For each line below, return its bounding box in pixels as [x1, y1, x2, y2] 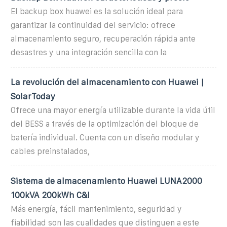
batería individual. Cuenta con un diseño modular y [11, 133, 200, 142]
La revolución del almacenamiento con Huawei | [11, 77, 204, 87]
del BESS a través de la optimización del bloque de [11, 119, 199, 128]
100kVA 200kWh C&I [11, 190, 90, 200]
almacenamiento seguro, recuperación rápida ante [11, 34, 196, 43]
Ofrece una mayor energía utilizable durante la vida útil [11, 105, 215, 115]
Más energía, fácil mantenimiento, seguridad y [11, 204, 182, 213]
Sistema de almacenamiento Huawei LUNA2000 [11, 176, 202, 185]
